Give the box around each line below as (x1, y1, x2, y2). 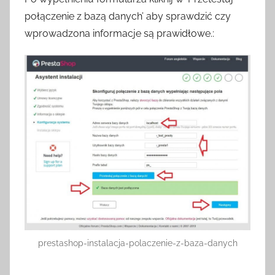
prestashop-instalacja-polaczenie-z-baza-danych (37, 238, 238, 248)
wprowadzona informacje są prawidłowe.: (25, 27, 214, 39)
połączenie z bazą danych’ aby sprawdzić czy (25, 10, 231, 22)
